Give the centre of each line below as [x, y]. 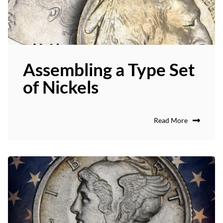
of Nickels [61, 87]
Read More [171, 120]
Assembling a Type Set [109, 69]
